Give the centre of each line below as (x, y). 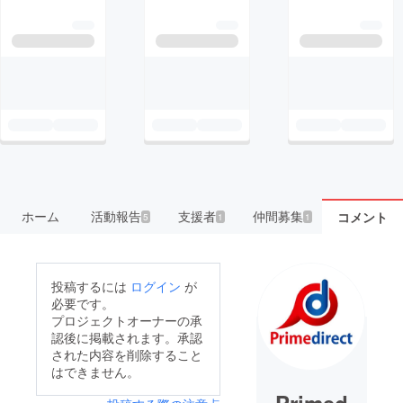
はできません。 (95, 372)
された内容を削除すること (127, 355)
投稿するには (91, 287)
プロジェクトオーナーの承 (127, 321)
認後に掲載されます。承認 (127, 338)
